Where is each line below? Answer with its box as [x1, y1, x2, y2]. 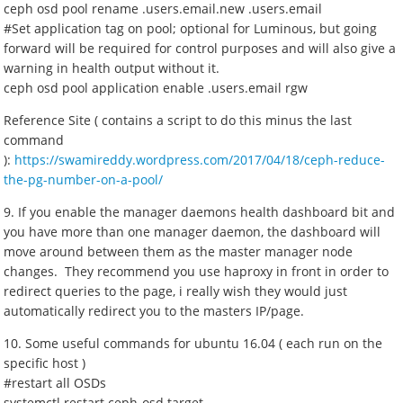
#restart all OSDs [4, 374, 107, 391]
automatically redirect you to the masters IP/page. [4, 302, 305, 319]
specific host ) [4, 354, 86, 372]
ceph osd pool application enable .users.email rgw [4, 79, 309, 96]
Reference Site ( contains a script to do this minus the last [4, 112, 353, 129]
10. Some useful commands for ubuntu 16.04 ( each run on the [4, 335, 383, 352]
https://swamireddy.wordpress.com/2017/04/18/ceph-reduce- [14, 151, 386, 168]
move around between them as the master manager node [4, 243, 354, 260]
